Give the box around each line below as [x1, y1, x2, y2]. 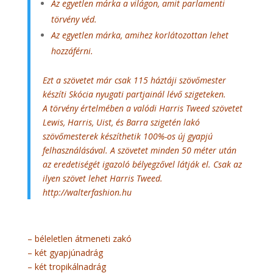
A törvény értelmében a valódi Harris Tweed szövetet [42, 102, 243, 114]
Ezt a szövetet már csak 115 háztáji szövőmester [42, 74, 226, 86]
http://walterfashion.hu [42, 186, 132, 198]
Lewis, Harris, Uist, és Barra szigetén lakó [42, 116, 200, 128]
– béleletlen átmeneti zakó [27, 233, 132, 244]
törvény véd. [51, 13, 97, 25]
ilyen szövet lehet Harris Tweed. [42, 172, 163, 184]
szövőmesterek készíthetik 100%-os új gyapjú [42, 130, 213, 142]
